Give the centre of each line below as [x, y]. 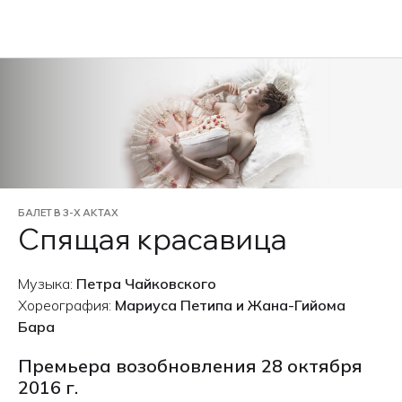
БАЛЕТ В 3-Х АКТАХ [68, 213]
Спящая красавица [153, 239]
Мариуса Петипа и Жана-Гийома [230, 306]
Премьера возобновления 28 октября [190, 366]
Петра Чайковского [146, 284]
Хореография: [66, 306]
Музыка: [47, 284]
